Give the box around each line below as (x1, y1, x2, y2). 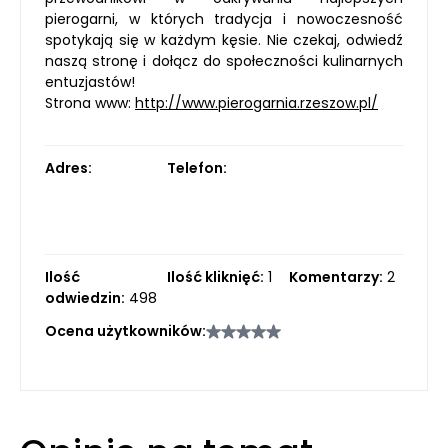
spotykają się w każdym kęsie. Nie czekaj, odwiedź (45, 30, 403, 50)
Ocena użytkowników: (45, 321, 206, 341)
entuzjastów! (45, 72, 135, 92)
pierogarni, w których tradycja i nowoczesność (45, 9, 403, 29)
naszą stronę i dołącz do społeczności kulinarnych (45, 51, 403, 71)
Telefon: (167, 158, 227, 178)
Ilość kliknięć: (167, 267, 264, 287)
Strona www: (45, 93, 135, 113)
